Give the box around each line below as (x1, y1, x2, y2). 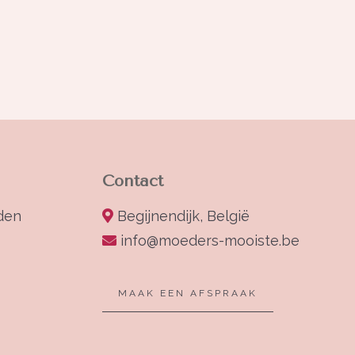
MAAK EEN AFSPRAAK (118, 288, 258, 300)
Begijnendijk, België (117, 208, 250, 225)
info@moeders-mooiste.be (120, 232, 300, 250)
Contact (102, 172, 164, 191)
